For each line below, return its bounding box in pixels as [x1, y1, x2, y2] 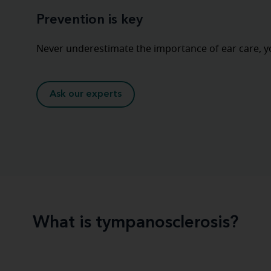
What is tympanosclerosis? [33, 215, 238, 232]
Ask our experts [49, 90, 122, 99]
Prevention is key [36, 13, 143, 27]
